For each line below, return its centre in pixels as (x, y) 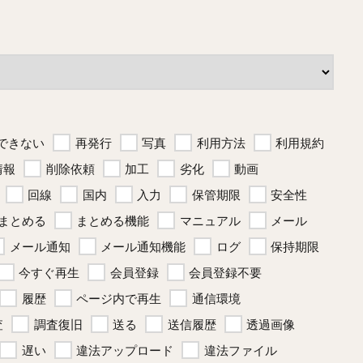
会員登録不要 (225, 272)
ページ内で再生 (119, 298)
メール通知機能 (143, 246)
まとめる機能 (113, 220)
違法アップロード (125, 350)
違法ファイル (240, 350)
